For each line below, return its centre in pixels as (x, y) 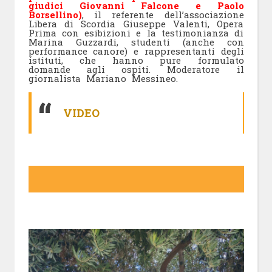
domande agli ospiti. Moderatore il (136, 70)
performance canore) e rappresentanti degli (136, 51)
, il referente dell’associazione (163, 15)
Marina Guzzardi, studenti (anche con (136, 42)
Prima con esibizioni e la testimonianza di (136, 33)
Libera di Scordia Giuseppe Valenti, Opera (136, 24)
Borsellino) (55, 15)
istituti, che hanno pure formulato (136, 60)
